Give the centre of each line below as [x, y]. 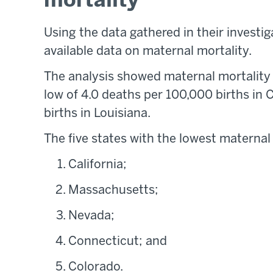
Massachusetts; [113, 191]
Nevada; [91, 216]
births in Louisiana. [97, 114]
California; [97, 165]
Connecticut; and [118, 242]
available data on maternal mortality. [148, 52]
